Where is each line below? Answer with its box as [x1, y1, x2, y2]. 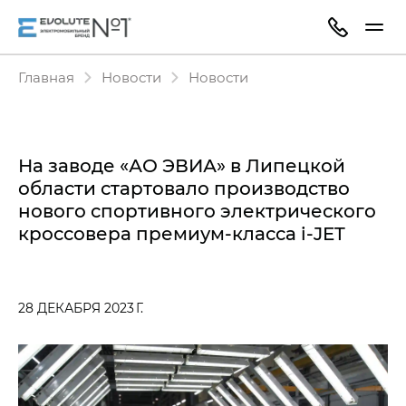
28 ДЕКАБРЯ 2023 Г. [18, 299, 143, 316]
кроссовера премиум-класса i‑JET [18, 221, 345, 245]
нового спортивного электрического [18, 198, 376, 222]
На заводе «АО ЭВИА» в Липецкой [18, 153, 345, 177]
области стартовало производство [18, 176, 350, 199]
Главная [18, 68, 74, 86]
